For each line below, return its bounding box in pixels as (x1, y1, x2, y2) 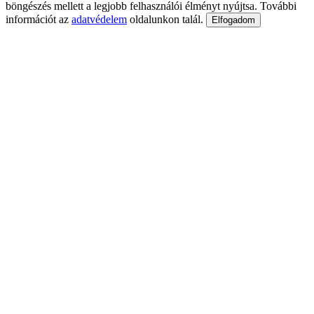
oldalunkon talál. (127, 13, 206, 25)
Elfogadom (212, 14, 255, 25)
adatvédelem (71, 13, 127, 25)
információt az (6, 13, 71, 25)
